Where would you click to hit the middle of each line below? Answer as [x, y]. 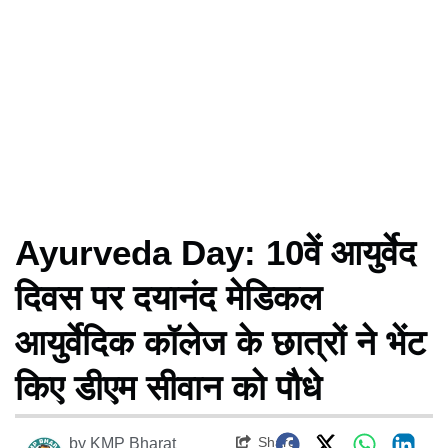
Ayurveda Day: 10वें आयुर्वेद [215, 252]
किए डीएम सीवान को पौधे [168, 387]
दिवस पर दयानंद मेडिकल [168, 297]
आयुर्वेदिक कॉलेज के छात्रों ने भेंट [220, 342]
